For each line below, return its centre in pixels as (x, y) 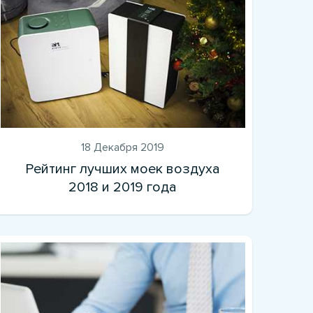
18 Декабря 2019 (123, 147)
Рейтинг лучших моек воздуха (123, 169)
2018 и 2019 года (123, 187)
